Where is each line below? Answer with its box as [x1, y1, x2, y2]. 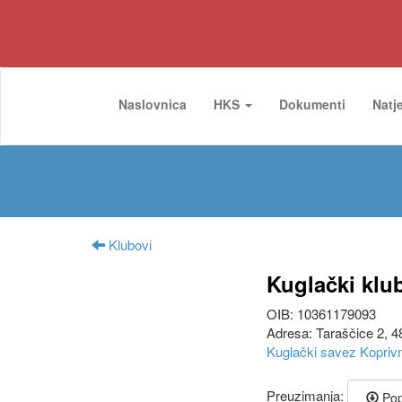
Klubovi [105, 235, 152, 254]
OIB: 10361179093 [267, 304, 376, 323]
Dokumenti [279, 95, 345, 113]
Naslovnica [118, 95, 187, 113]
